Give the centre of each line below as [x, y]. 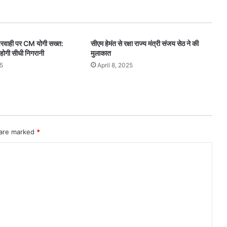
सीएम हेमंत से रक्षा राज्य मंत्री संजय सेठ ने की [144, 44]
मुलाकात [101, 53]
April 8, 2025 [115, 65]
